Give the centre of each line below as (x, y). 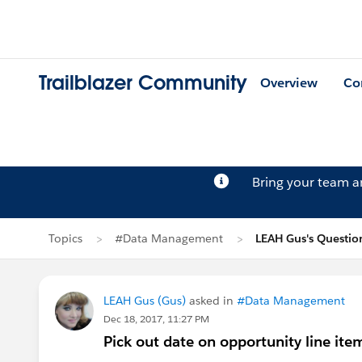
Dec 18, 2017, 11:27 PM (156, 319)
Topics (65, 238)
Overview (289, 83)
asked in (211, 301)
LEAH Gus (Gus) (145, 301)
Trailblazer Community (143, 83)
